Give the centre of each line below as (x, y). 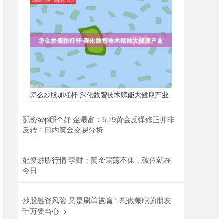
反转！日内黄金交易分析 (63, 130)
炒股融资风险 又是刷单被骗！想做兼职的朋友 (97, 200)
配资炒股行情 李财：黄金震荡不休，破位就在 (97, 160)
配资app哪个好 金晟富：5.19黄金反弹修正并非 (99, 119)
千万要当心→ (44, 211)
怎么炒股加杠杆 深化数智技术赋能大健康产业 (99, 95)
